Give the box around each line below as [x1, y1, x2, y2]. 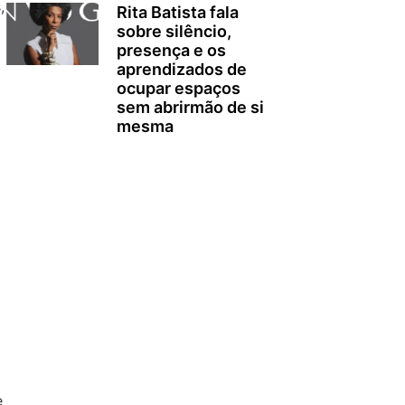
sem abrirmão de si [116, 98, 264, 118]
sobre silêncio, [116, 22, 231, 42]
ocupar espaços [116, 79, 240, 99]
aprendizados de [116, 60, 247, 80]
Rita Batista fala [116, 3, 239, 23]
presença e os [116, 41, 226, 61]
